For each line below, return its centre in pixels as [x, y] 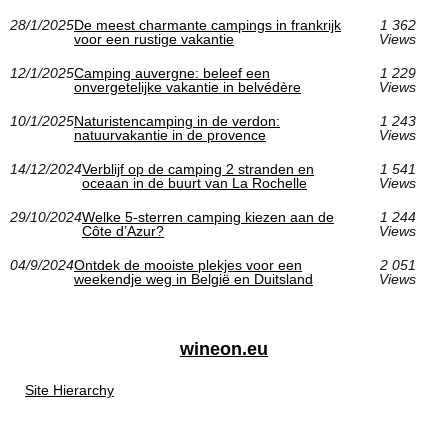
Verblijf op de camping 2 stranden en [198, 169]
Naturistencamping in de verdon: [177, 121]
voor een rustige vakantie [154, 39]
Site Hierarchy [69, 390]
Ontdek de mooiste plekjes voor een [188, 265]
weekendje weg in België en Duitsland [193, 279]
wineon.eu [224, 349]
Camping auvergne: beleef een [172, 73]
